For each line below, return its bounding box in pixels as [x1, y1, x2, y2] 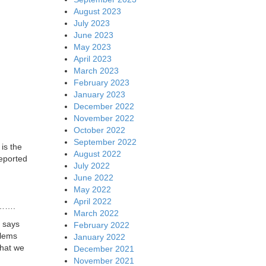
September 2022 [73, 137, 137, 147]
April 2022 [73, 196, 112, 206]
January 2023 [73, 89, 125, 99]
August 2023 [73, 6, 121, 16]
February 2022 [73, 220, 129, 230]
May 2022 [73, 184, 111, 194]
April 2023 [73, 53, 112, 64]
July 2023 [73, 18, 110, 28]
